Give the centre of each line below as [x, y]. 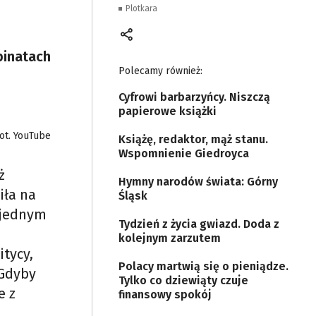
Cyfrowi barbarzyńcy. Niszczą [194, 97]
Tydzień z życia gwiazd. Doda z [199, 224]
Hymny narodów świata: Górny [198, 182]
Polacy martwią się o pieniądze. [203, 266]
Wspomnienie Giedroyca [184, 153]
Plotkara [141, 8]
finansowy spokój [165, 294]
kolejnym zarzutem [170, 238]
